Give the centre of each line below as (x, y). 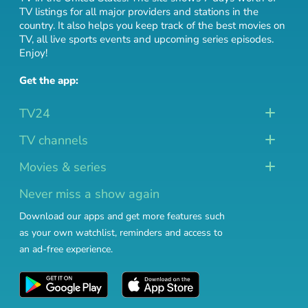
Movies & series (63, 167)
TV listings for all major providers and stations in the (139, 12)
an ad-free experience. (66, 249)
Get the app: (49, 80)
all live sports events (84, 39)
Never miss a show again (89, 194)
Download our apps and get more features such (122, 216)
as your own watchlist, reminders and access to (121, 233)
